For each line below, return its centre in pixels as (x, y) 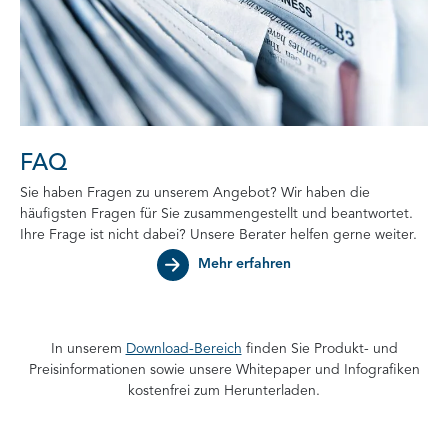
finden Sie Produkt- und (319, 349)
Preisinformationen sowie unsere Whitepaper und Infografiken (224, 370)
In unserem (88, 349)
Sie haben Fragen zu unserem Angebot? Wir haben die (195, 193)
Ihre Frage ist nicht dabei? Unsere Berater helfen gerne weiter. (218, 235)
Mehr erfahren (244, 264)
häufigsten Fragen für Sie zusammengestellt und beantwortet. (216, 214)
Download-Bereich (183, 349)
